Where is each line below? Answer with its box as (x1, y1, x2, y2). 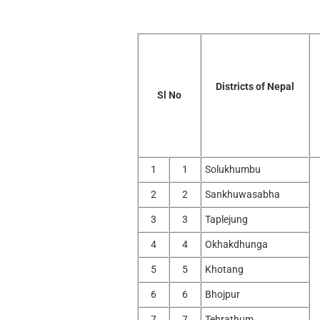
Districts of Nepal (215, 80, 294, 92)
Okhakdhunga (204, 238, 268, 250)
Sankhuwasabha (204, 188, 280, 200)
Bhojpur (204, 288, 240, 300)
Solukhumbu (204, 163, 261, 175)
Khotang (204, 263, 244, 275)
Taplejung (204, 213, 248, 225)
